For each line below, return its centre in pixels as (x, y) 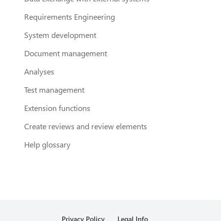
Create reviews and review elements (85, 126)
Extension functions (57, 108)
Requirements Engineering (69, 16)
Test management (54, 89)
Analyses (39, 71)
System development (60, 35)
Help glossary (47, 144)
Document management (65, 53)
